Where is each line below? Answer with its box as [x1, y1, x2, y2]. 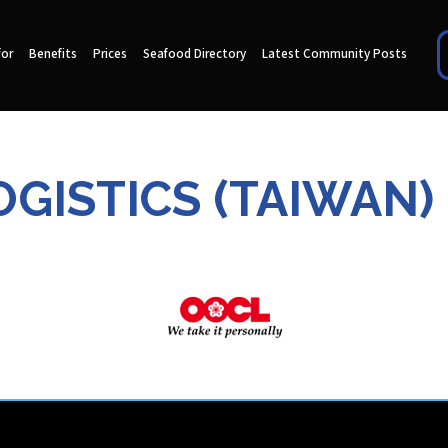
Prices [92, 46, 127, 64]
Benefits [28, 46, 77, 64]
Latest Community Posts [261, 46, 407, 64]
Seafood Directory [142, 46, 246, 64]
